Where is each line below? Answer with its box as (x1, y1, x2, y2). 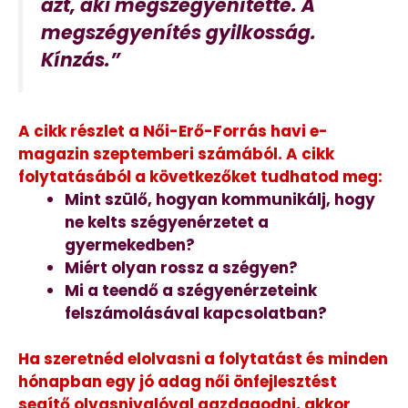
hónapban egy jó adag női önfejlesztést (18, 371, 337, 393)
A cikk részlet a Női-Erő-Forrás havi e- (18, 119, 328, 142)
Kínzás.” (41, 47, 120, 74)
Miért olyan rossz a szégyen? (65, 256, 298, 279)
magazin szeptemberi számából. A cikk (18, 142, 334, 165)
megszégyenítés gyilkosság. (41, 20, 316, 46)
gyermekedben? (65, 233, 195, 256)
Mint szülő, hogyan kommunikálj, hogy (65, 188, 375, 210)
